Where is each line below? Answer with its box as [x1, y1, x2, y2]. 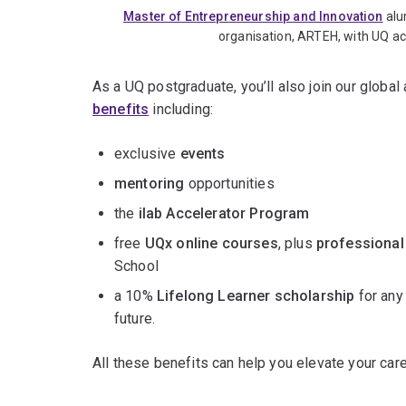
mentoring [114, 175, 185, 193]
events [179, 145, 226, 163]
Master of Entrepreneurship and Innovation [123, 9, 383, 24]
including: [149, 101, 214, 119]
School [114, 257, 159, 275]
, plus [277, 235, 316, 253]
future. [114, 310, 156, 328]
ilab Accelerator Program [138, 205, 310, 223]
